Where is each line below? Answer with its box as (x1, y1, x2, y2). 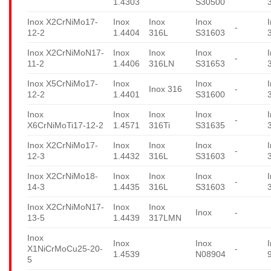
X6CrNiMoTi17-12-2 (27, 120, 103, 130)
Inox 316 (149, 83, 183, 94)
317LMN (149, 212, 182, 223)
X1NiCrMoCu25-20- (27, 243, 103, 253)
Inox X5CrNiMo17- (27, 78, 98, 88)
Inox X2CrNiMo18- (27, 171, 98, 181)
